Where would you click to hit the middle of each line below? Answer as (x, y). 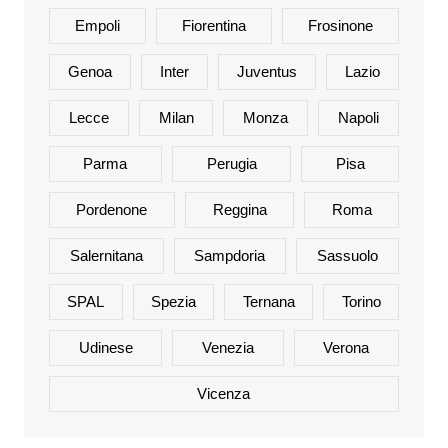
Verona (346, 348)
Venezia (227, 348)
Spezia (174, 302)
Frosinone (341, 26)
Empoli (97, 26)
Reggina (239, 210)
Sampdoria (230, 256)
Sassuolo (348, 256)
